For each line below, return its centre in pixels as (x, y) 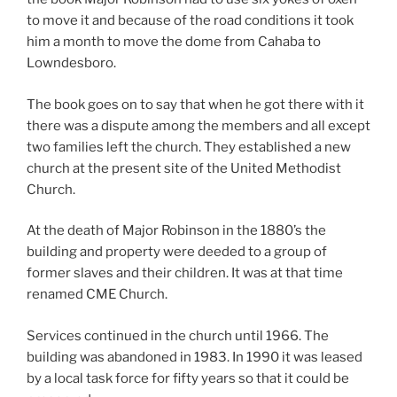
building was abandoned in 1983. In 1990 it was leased (195, 357)
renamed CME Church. (97, 295)
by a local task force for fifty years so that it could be (188, 378)
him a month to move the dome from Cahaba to (174, 42)
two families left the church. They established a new (189, 147)
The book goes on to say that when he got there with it (195, 104)
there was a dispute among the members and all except (198, 125)
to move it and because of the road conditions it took (190, 21)
